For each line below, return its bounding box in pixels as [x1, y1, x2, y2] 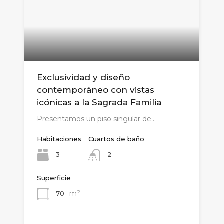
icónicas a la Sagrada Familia [37, 97, 161, 108]
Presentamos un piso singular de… [37, 114, 156, 124]
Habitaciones [37, 135, 81, 143]
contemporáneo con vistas [37, 85, 154, 95]
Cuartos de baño [88, 135, 144, 143]
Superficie [37, 174, 71, 182]
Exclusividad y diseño [37, 72, 130, 83]
